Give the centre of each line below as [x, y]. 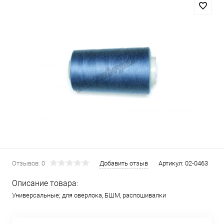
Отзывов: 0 [28, 163]
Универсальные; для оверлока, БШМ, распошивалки [89, 195]
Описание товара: [45, 183]
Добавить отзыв [124, 163]
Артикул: [172, 163]
